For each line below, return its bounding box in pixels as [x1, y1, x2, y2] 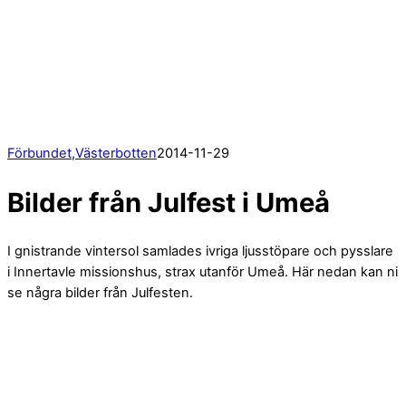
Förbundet [7, 144, 72, 161]
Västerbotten [75, 144, 157, 161]
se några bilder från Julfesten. [7, 285, 193, 302]
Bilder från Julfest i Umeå [7, 186, 330, 218]
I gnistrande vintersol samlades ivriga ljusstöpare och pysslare [7, 243, 393, 260]
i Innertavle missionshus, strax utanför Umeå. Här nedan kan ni [7, 264, 398, 281]
